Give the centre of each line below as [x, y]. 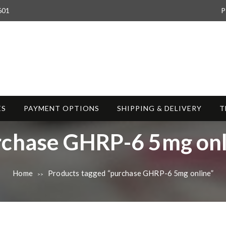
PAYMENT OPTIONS [62, 108]
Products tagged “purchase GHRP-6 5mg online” [131, 173]
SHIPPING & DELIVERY [159, 108]
